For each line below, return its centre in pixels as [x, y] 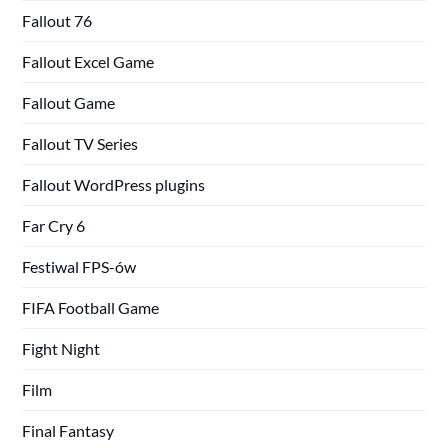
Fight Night [61, 348]
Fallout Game [69, 102]
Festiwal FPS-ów [79, 266]
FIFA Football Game [91, 307]
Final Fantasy [68, 430]
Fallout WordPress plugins [114, 184]
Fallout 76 [57, 20]
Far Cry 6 [54, 225]
